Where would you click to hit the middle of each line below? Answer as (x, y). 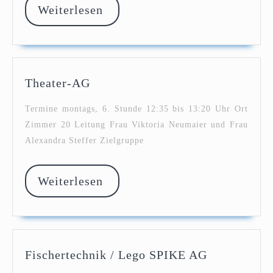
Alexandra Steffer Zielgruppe (84, 141)
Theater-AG (58, 83)
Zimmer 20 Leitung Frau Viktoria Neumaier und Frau (136, 125)
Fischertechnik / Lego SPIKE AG (116, 254)
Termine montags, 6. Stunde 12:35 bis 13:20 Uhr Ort (136, 109)
